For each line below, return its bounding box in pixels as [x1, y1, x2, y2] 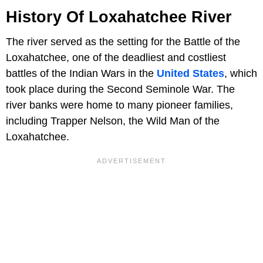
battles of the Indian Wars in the [6, 67, 157, 79]
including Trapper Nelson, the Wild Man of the [6, 114, 220, 127]
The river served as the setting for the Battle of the [6, 35, 240, 48]
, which [224, 67, 257, 79]
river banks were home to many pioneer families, [6, 99, 233, 111]
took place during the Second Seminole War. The [6, 83, 235, 95]
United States [157, 67, 224, 79]
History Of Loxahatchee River [6, 8, 232, 26]
